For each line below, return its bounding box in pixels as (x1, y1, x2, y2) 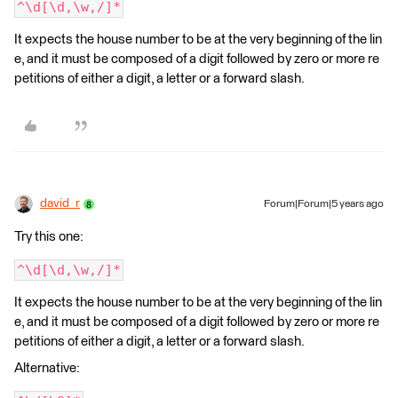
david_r (40, 197, 80, 210)
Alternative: (14, 362, 80, 375)
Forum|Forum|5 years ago (264, 199, 384, 210)
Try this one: (14, 230, 84, 243)
